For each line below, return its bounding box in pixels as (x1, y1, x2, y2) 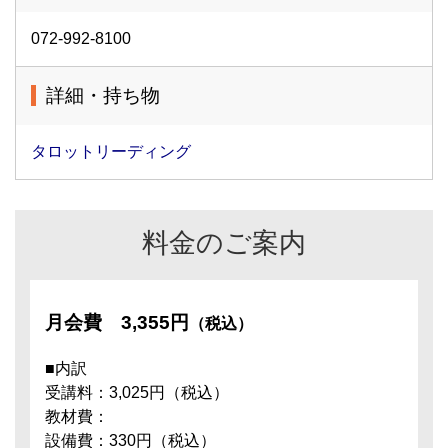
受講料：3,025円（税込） (45, 384, 229, 401)
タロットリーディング (31, 143, 191, 160)
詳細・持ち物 (46, 85, 160, 106)
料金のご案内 (142, 227, 306, 258)
